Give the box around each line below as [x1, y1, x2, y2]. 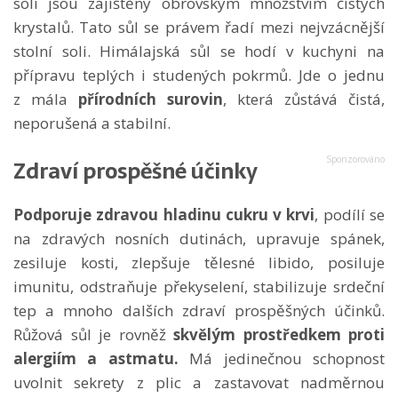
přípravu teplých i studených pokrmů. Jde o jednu [13, 64, 385, 85]
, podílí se [314, 203, 386, 225]
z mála [13, 88, 78, 109]
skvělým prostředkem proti [173, 323, 385, 345]
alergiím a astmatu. [13, 347, 179, 369]
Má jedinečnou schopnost [178, 347, 386, 369]
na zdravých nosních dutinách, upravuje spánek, [13, 227, 385, 249]
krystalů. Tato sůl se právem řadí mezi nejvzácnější [13, 16, 385, 37]
